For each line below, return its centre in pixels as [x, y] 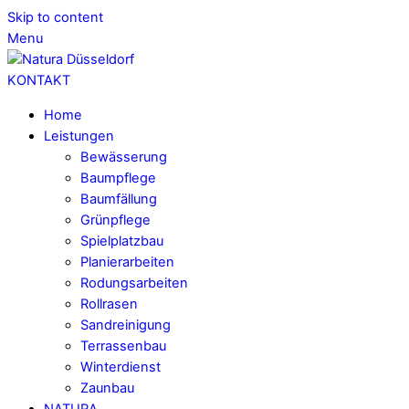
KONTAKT [39, 80]
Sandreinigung [126, 325]
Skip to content [55, 17]
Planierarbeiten [127, 262]
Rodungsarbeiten [134, 283]
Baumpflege [118, 178]
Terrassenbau [123, 346]
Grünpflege [115, 220]
